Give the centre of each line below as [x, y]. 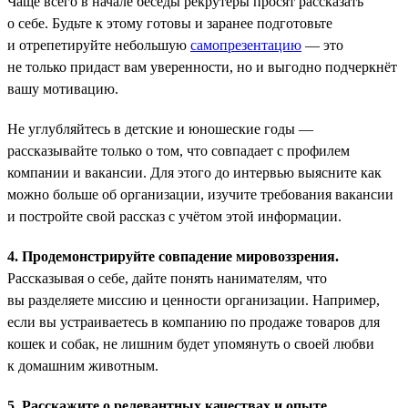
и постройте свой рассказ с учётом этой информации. [174, 216]
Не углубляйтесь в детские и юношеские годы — [160, 128]
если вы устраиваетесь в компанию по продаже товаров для [194, 321]
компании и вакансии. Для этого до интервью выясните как [194, 172]
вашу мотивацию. [63, 88]
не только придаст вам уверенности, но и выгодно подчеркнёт [202, 66]
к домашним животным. [83, 365]
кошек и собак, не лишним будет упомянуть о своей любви [191, 343]
